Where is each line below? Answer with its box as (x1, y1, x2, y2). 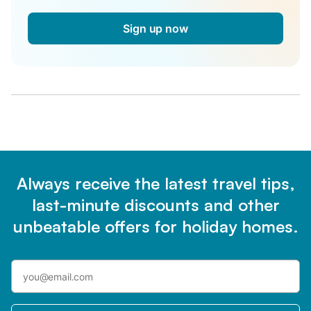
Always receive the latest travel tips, (16, 173, 295, 194)
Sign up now (123, 22, 188, 36)
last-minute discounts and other (31, 194, 280, 216)
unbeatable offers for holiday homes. (12, 216, 299, 237)
